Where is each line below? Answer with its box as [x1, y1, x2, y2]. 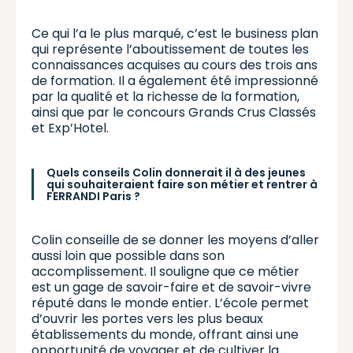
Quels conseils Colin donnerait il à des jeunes [46, 164, 306, 180]
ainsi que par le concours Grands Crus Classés [32, 102, 316, 121]
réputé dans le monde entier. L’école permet [32, 293, 309, 312]
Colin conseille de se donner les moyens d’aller [32, 230, 319, 249]
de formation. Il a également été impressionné [32, 71, 318, 90]
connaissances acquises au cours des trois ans [32, 55, 318, 74]
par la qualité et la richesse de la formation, [32, 87, 299, 106]
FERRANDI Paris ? [46, 188, 140, 204]
